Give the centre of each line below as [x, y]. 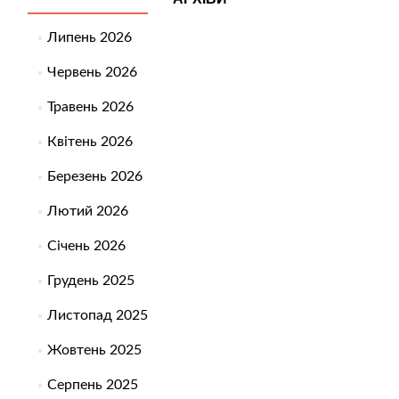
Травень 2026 [90, 107]
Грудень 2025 [90, 281]
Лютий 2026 [87, 212]
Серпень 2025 [92, 385]
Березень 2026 [94, 177]
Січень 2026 [86, 246]
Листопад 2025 [97, 316]
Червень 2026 [92, 73]
